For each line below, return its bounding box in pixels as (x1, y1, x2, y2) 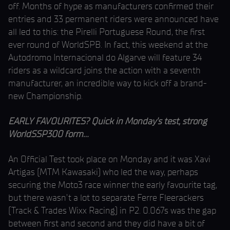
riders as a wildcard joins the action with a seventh (8, 65, 201, 76)
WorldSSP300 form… (8, 128, 88, 140)
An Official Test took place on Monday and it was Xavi (8, 154, 210, 165)
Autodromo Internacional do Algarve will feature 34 (8, 52, 202, 63)
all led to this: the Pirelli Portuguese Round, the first (8, 26, 205, 37)
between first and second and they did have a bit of (8, 218, 205, 229)
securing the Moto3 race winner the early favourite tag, (8, 179, 217, 190)
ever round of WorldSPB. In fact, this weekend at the (8, 39, 208, 50)
